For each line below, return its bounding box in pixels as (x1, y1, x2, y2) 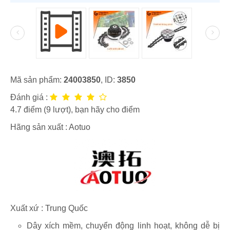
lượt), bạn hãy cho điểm (51, 105, 140, 114)
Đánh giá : (10, 92, 50, 102)
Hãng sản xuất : (10, 122, 69, 131)
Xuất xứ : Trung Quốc (10, 203, 88, 213)
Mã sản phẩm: (10, 75, 64, 84)
